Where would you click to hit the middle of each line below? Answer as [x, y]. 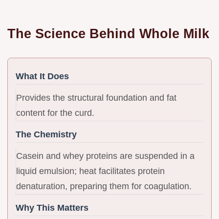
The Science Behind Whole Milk [108, 33]
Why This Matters [52, 208]
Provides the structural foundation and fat [96, 98]
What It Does [42, 76]
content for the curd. [55, 113]
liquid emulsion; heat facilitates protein [90, 171]
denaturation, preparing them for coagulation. [104, 186]
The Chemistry [46, 134]
